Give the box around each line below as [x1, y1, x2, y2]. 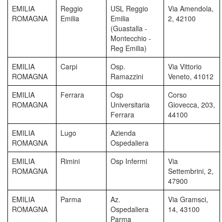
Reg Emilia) [111, 43, 147, 53]
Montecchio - [111, 33, 151, 43]
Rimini [60, 156, 80, 166]
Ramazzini [111, 71, 143, 81]
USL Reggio [111, 3, 148, 13]
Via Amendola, [168, 3, 214, 13]
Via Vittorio [168, 61, 202, 71]
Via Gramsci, [168, 194, 208, 204]
